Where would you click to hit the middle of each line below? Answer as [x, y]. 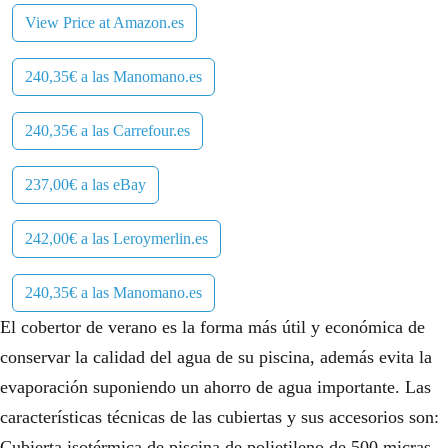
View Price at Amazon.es [104, 23]
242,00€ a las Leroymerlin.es [116, 239]
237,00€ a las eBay [85, 185]
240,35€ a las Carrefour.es [107, 131]
